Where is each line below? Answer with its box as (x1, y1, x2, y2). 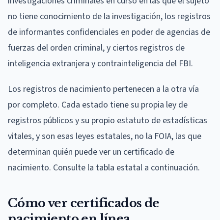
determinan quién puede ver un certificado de (8, 145, 174, 158)
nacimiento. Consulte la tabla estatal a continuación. (8, 161, 200, 174)
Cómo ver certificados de (8, 195, 160, 210)
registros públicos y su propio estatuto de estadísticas (8, 114, 207, 127)
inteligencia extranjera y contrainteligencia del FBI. (8, 57, 193, 70)
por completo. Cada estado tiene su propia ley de (8, 98, 188, 111)
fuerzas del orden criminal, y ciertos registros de (8, 41, 185, 54)
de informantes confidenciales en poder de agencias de (8, 26, 210, 38)
